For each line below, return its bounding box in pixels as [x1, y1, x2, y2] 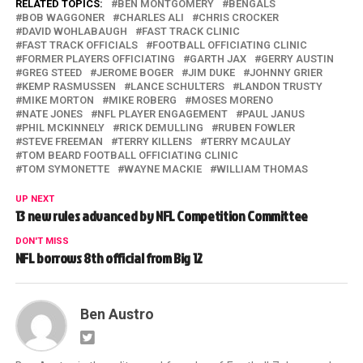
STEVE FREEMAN [21, 135, 103, 148]
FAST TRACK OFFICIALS [21, 39, 138, 52]
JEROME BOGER [96, 66, 173, 79]
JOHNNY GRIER [249, 66, 322, 79]
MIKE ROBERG [108, 94, 177, 107]
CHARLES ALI [118, 11, 184, 24]
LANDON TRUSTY [238, 80, 322, 93]
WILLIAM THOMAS [216, 163, 308, 176]
